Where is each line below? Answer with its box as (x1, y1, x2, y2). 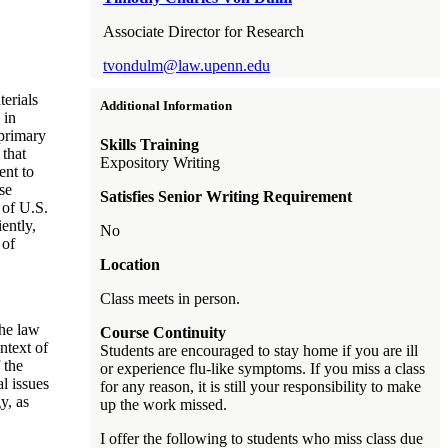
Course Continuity (100, 323, 226, 341)
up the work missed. (100, 395, 227, 413)
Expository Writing (100, 153, 220, 171)
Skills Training (100, 135, 199, 153)
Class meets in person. (100, 289, 240, 307)
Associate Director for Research (103, 22, 304, 40)
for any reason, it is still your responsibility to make (100, 377, 421, 395)
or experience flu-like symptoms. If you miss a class (100, 359, 425, 377)
